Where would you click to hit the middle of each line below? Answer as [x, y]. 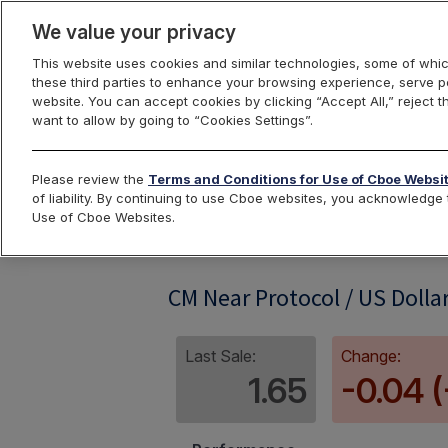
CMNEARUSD [227, 235]
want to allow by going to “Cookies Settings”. [172, 120]
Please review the [90, 179]
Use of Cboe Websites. [103, 217]
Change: [371, 356]
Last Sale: [220, 356]
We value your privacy [134, 32]
